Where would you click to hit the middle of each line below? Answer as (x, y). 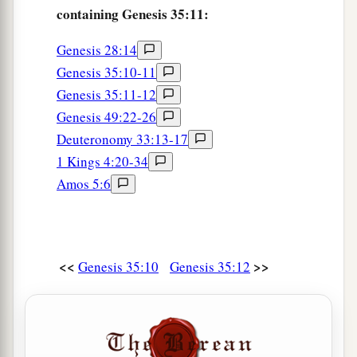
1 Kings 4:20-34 (102, 162)
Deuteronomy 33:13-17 (122, 139)
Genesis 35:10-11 (106, 73)
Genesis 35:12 (210, 267)
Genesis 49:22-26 (106, 117)
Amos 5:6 (84, 184)
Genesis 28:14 (97, 50)
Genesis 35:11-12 (106, 95)
